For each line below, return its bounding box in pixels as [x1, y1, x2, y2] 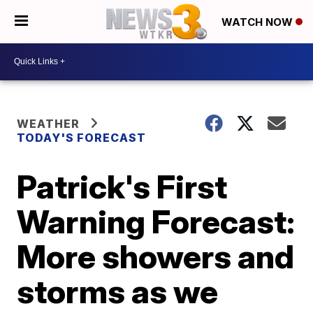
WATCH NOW [221, 15, 296, 29]
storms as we [17, 271, 219, 311]
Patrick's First [17, 166, 228, 206]
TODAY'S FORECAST [17, 130, 147, 145]
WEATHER [17, 116, 80, 131]
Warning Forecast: [17, 201, 296, 241]
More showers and [17, 236, 295, 276]
